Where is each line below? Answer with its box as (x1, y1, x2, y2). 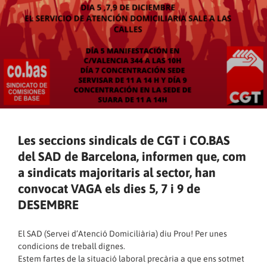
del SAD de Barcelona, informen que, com (18, 149, 246, 163)
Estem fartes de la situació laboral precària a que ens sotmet (18, 254, 244, 263)
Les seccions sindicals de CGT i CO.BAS (18, 133, 230, 147)
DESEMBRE (18, 197, 79, 212)
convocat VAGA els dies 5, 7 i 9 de (18, 181, 200, 195)
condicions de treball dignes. (18, 241, 125, 251)
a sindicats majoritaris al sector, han (18, 165, 216, 179)
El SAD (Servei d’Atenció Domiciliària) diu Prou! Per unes (18, 229, 227, 238)
